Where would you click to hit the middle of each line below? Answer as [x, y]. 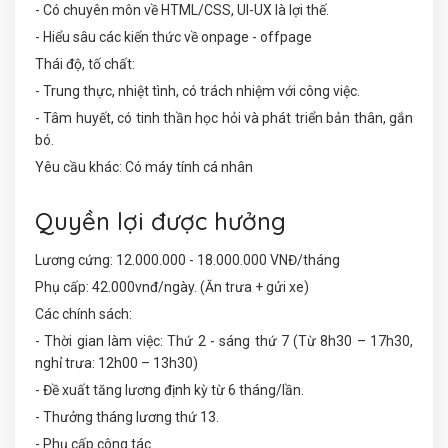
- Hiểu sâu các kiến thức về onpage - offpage [173, 37]
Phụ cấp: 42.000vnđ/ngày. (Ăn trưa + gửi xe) [172, 287]
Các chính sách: [83, 314]
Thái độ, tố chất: [85, 64]
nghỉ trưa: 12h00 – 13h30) [116, 363]
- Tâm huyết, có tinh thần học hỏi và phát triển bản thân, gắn [224, 118]
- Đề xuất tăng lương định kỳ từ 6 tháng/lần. [169, 390]
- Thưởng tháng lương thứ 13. [127, 417]
